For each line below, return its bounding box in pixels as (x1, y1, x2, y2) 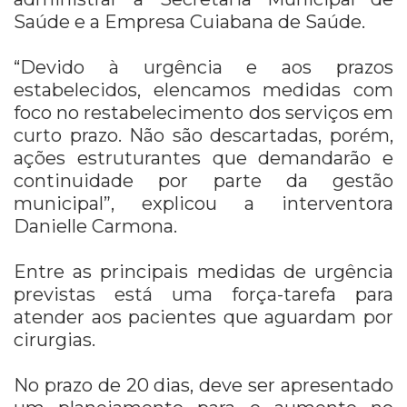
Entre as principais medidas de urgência (14, 261, 393, 283)
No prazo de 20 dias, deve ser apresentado (14, 374, 393, 397)
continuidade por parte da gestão (14, 170, 393, 193)
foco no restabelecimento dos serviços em (14, 102, 393, 124)
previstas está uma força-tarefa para (14, 283, 393, 306)
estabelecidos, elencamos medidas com (14, 79, 393, 102)
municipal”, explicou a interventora (14, 193, 393, 215)
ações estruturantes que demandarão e (14, 147, 393, 170)
